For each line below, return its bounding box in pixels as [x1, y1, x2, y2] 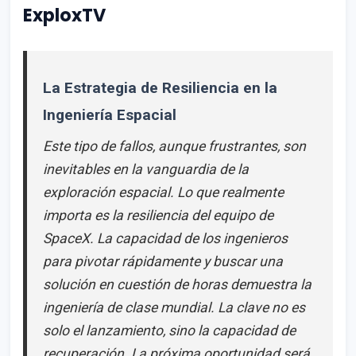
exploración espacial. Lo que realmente [43, 184, 284, 200]
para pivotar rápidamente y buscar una [43, 253, 283, 269]
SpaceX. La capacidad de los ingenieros [43, 230, 288, 246]
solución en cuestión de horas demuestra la [43, 276, 311, 292]
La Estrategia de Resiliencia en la [43, 78, 277, 97]
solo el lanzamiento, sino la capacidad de [43, 322, 296, 339]
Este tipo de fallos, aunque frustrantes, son [43, 137, 306, 154]
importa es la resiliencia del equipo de [43, 207, 273, 223]
